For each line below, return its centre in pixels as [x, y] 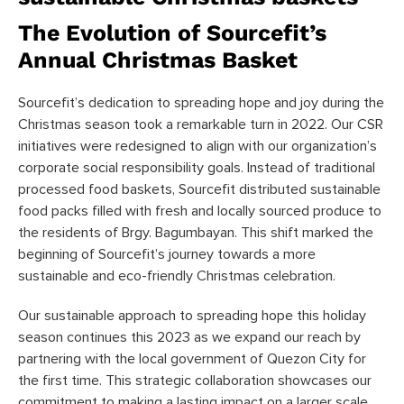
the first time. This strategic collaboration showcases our [195, 380]
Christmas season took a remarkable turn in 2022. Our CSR [201, 124]
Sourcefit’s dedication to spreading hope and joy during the [201, 102]
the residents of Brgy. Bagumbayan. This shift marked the [196, 232]
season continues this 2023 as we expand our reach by [189, 337]
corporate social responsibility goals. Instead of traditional [197, 167]
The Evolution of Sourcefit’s [172, 32]
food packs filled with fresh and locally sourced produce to [200, 211]
